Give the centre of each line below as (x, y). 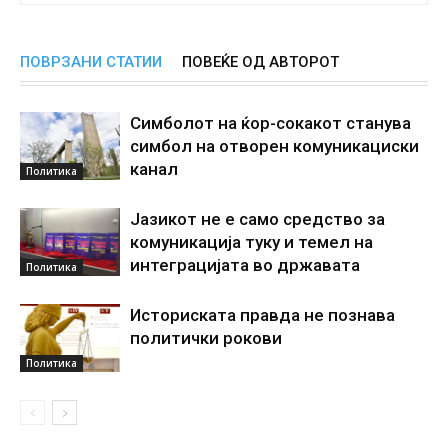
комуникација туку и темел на (251, 241)
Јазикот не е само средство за (257, 218)
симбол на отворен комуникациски (274, 145)
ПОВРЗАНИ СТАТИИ (91, 61)
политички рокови (206, 337)
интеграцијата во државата (245, 264)
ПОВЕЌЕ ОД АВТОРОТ (260, 61)
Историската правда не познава (262, 314)
